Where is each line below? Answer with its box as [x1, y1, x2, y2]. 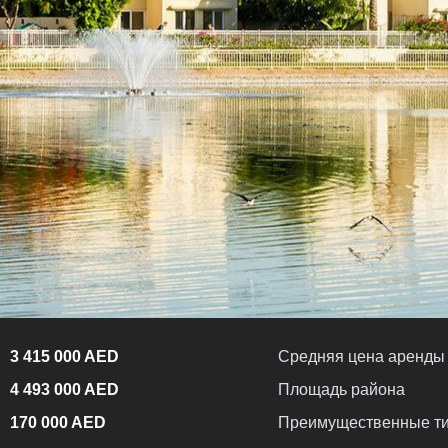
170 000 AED [10, 413, 106, 431]
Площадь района [278, 380, 405, 398]
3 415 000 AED [10, 347, 119, 365]
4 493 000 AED [10, 380, 119, 398]
